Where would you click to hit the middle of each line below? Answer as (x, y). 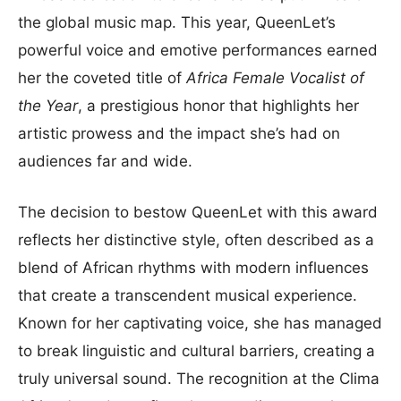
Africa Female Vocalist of (275, 77)
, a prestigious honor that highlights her (218, 105)
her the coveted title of (102, 77)
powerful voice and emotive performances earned (198, 50)
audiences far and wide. (105, 161)
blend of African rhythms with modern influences (193, 267)
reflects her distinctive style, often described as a (196, 239)
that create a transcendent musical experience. (188, 295)
